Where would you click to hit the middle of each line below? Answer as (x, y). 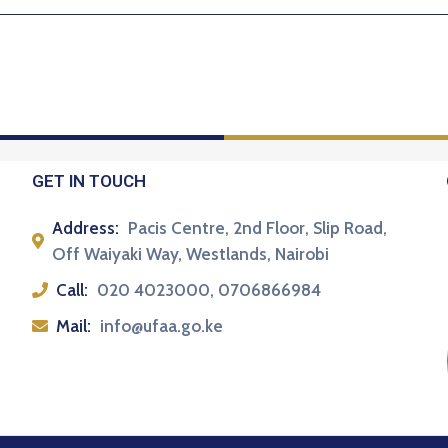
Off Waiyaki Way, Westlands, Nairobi (191, 254)
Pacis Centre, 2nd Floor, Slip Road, (258, 228)
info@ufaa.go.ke (162, 326)
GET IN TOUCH (89, 181)
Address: (86, 228)
